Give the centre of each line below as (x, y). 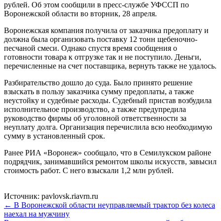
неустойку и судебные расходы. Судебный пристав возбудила (108, 101)
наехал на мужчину (37, 214)
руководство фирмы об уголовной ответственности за (95, 118)
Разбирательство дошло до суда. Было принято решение (98, 83)
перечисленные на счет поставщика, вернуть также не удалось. (110, 66)
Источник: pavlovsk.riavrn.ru (51, 196)
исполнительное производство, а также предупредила (95, 110)
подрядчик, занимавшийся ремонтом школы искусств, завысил (110, 162)
